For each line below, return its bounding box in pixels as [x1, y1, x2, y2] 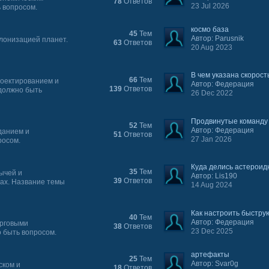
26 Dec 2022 [191, 89, 234, 97]
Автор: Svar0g [191, 259, 239, 268]
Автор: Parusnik [191, 34, 244, 43]
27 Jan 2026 [191, 135, 232, 144]
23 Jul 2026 [191, 2, 230, 10]
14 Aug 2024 [191, 181, 233, 189]
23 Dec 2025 [191, 227, 234, 235]
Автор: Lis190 [191, 172, 238, 180]
